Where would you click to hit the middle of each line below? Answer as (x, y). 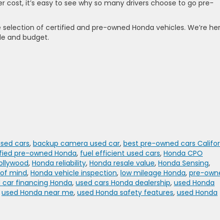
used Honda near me (38, 193)
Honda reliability (59, 163)
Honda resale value (122, 163)
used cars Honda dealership (123, 183)
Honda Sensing (183, 163)
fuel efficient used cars (120, 153)
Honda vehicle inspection (74, 173)
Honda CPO (183, 153)
